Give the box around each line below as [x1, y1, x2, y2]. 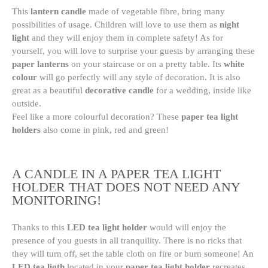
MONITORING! [12, 192, 101, 208]
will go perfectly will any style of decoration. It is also [37, 72, 240, 82]
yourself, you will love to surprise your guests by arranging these [12, 46, 255, 56]
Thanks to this [12, 222, 67, 232]
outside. [12, 99, 41, 108]
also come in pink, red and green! [41, 125, 169, 135]
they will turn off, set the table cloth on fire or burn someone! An [12, 248, 254, 258]
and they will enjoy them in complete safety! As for [29, 33, 223, 42]
